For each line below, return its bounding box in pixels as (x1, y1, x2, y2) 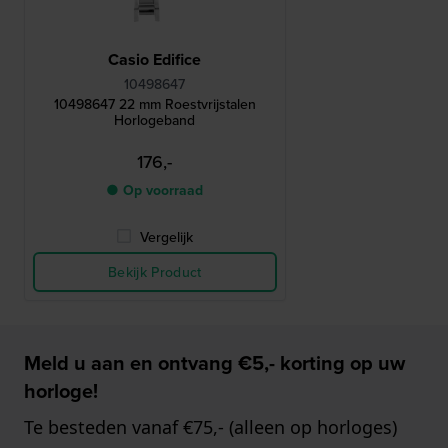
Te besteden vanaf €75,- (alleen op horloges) (24, 415, 397, 440)
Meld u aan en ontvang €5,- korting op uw (24, 348, 405, 378)
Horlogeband (114, 110, 196, 131)
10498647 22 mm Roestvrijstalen (53, 94, 256, 115)
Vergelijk (140, 227, 194, 248)
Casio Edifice (108, 48, 202, 72)
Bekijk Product (107, 262, 202, 283)
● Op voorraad (106, 180, 204, 201)
